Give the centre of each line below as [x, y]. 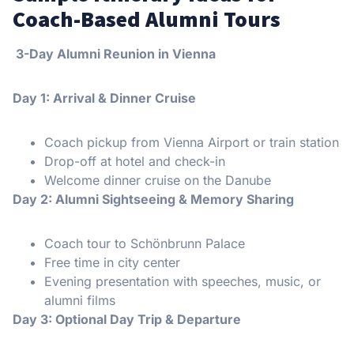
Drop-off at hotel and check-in [135, 162]
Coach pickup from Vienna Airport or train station [192, 143]
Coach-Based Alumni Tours [147, 19]
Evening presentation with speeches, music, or [183, 282]
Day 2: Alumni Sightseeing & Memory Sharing [153, 200]
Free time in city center [112, 263]
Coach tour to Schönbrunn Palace [145, 244]
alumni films [80, 301]
